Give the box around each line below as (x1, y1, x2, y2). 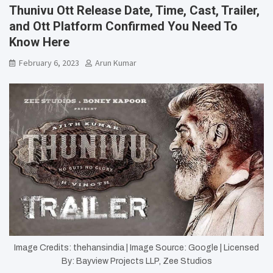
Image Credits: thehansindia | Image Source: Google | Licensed (14, 243, 259, 252)
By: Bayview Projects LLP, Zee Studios (61, 256, 212, 266)
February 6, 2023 (19, 57, 79, 68)
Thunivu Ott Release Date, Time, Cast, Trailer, (9, 2, 260, 18)
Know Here (9, 34, 69, 49)
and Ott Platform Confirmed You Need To (9, 18, 238, 34)
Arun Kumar (95, 57, 136, 68)
